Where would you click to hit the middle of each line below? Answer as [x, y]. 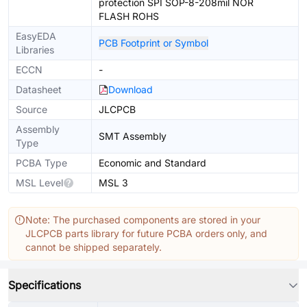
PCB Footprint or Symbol [153, 43]
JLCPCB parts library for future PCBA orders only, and [146, 233]
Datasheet [39, 89]
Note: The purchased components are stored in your [143, 220]
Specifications [45, 285]
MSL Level [39, 183]
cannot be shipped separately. [94, 247]
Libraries [35, 50]
